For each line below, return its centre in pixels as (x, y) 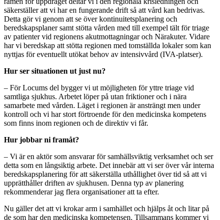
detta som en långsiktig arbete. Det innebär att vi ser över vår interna (109, 165)
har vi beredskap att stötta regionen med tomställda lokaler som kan (108, 45)
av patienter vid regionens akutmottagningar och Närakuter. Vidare (107, 36)
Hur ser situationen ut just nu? (56, 71)
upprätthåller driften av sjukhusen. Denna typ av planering (94, 183)
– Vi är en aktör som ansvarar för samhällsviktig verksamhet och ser (109, 156)
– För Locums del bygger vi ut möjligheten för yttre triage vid (99, 87)
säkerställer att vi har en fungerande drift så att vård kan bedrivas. (104, 10)
